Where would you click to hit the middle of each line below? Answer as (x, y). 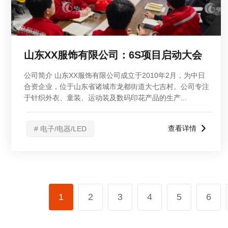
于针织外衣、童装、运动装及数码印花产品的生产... (105, 98)
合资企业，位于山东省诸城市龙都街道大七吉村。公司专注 (117, 87)
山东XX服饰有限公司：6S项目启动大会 (113, 55)
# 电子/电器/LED (60, 129)
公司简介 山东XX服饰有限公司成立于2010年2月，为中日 (115, 75)
